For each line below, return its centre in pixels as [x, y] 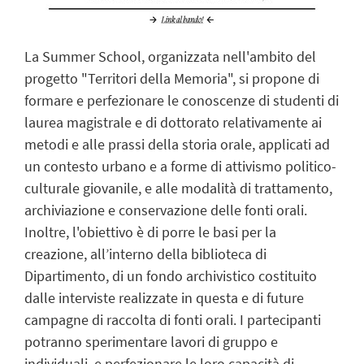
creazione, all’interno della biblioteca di [145, 253]
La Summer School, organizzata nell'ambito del [170, 56]
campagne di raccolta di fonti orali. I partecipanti [173, 319]
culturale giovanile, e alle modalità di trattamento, [178, 188]
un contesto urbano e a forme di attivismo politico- [180, 166]
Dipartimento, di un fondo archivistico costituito [171, 275]
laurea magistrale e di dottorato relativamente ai [173, 122]
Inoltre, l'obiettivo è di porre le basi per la [150, 232]
